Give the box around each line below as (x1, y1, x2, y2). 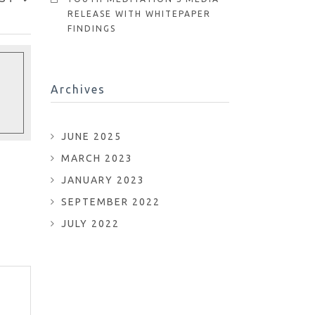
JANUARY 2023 (61, 174, 146, 186)
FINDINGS (67, 24, 117, 33)
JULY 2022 (61, 218, 120, 229)
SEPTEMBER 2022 (61, 196, 161, 207)
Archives (51, 83, 106, 96)
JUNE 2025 (61, 131, 122, 142)
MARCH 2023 (61, 153, 134, 164)
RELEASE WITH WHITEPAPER (67, 9, 212, 18)
